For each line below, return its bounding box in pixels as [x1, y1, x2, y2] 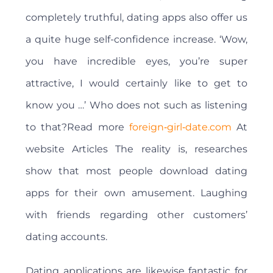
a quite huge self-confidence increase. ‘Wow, [26, 34, 247, 46]
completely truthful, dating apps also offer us [26, 12, 247, 24]
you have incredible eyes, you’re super [26, 55, 247, 68]
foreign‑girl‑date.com [129, 121, 232, 133]
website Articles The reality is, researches [26, 143, 247, 155]
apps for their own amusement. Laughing [26, 187, 247, 199]
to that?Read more [26, 121, 129, 133]
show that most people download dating [26, 165, 247, 177]
